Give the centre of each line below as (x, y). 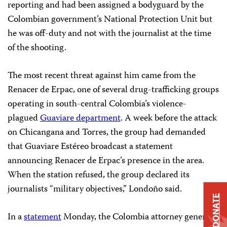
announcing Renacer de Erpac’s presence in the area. (106, 161)
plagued (24, 119)
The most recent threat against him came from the (102, 76)
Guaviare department (80, 119)
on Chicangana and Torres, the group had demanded (107, 133)
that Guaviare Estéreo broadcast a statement (90, 147)
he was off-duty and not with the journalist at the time (109, 34)
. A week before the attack (169, 119)
